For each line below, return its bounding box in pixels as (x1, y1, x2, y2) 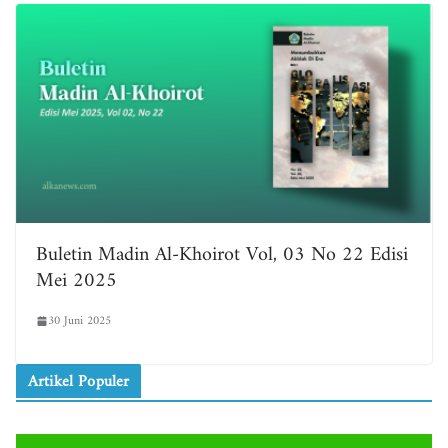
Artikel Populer (28, 367, 130, 396)
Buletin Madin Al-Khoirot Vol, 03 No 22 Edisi (36, 237, 408, 273)
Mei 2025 (36, 263, 117, 299)
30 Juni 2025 (48, 310, 111, 332)
